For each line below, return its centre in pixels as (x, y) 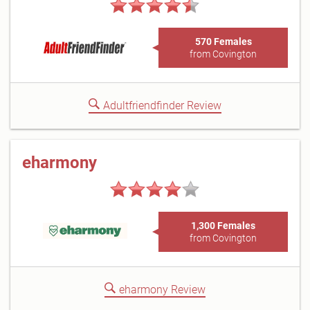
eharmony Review (162, 290)
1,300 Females (223, 226)
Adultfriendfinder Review (162, 106)
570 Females (223, 42)
